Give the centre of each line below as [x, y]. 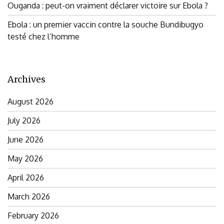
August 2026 [30, 102]
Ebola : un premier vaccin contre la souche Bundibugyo [105, 25]
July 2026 [24, 121]
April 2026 [26, 178]
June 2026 [25, 140]
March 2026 [29, 197]
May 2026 [25, 159]
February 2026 [33, 216]
